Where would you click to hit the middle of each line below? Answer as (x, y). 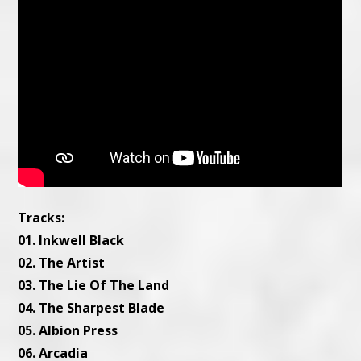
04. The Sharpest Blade (93, 308)
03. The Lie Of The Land (95, 286)
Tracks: (41, 218)
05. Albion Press (70, 331)
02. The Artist (62, 263)
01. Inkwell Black (71, 241)
